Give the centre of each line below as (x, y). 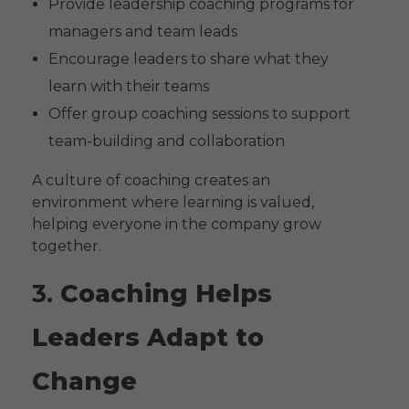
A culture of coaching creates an (151, 181)
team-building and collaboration (166, 142)
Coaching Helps (166, 294)
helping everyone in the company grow (177, 225)
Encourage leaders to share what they (188, 59)
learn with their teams (128, 87)
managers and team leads (142, 32)
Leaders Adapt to (148, 338)
